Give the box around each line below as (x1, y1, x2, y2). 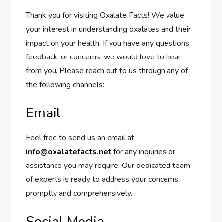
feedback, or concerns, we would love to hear (26, 52, 181, 62)
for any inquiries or (111, 146, 176, 157)
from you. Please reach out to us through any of (26, 65, 188, 76)
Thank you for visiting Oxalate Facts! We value (26, 10, 185, 21)
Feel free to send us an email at (26, 132, 135, 143)
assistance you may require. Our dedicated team (26, 160, 191, 171)
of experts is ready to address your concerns (26, 174, 179, 185)
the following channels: (26, 79, 105, 90)
